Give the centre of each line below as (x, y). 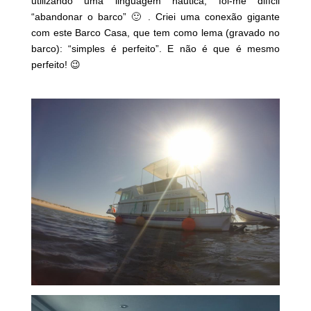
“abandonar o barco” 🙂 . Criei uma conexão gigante (155, 16)
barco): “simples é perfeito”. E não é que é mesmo (155, 48)
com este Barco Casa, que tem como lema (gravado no (155, 32)
